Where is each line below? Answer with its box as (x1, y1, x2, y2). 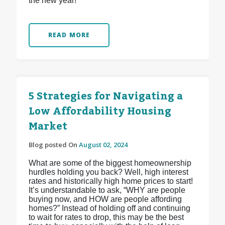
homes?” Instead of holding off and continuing (28, 204, 190, 213)
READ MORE (48, 31, 90, 40)
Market (28, 117, 67, 137)
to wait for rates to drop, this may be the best (28, 213, 184, 222)
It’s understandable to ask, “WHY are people (28, 186, 185, 195)
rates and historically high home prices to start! (28, 177, 193, 186)
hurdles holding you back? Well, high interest (28, 168, 188, 177)
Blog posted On (28, 140, 79, 150)
